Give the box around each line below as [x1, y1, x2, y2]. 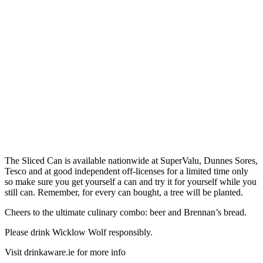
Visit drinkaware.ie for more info [5, 247, 126, 258]
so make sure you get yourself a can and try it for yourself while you [5, 177, 257, 187]
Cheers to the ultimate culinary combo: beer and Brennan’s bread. [5, 207, 247, 218]
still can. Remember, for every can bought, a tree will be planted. [5, 187, 243, 198]
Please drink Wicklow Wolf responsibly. [5, 227, 153, 238]
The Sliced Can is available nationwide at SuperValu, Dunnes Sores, [5, 156, 258, 166]
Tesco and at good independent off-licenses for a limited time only [5, 166, 248, 177]
